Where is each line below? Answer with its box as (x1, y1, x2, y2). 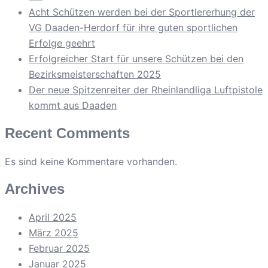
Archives (5, 181, 65, 197)
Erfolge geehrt (29, 36, 95, 49)
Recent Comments (5, 124, 130, 141)
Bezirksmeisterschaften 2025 (29, 68, 161, 80)
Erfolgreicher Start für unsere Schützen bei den (29, 52, 243, 65)
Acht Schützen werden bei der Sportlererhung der (29, 5, 255, 18)
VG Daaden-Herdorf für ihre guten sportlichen (29, 21, 237, 33)
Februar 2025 (29, 242, 90, 255)
